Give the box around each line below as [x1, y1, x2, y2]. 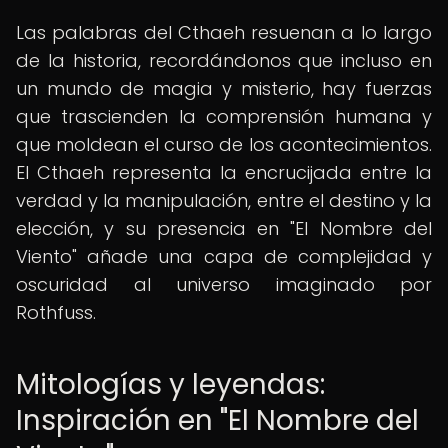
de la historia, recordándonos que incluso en [16, 48, 432, 73]
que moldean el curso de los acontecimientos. [16, 132, 432, 157]
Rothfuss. [16, 300, 96, 325]
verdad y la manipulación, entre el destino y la [16, 188, 432, 213]
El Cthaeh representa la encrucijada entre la [16, 160, 432, 185]
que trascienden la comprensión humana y [16, 104, 432, 129]
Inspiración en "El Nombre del [16, 401, 419, 440]
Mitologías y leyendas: [16, 365, 325, 404]
